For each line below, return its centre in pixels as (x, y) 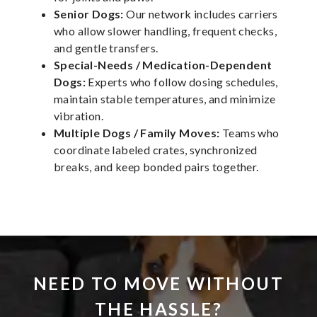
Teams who (249, 132)
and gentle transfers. (106, 47)
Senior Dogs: (89, 13)
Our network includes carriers (201, 13)
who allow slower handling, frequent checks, (166, 30)
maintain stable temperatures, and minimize (165, 98)
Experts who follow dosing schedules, (182, 81)
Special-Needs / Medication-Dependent (163, 64)
